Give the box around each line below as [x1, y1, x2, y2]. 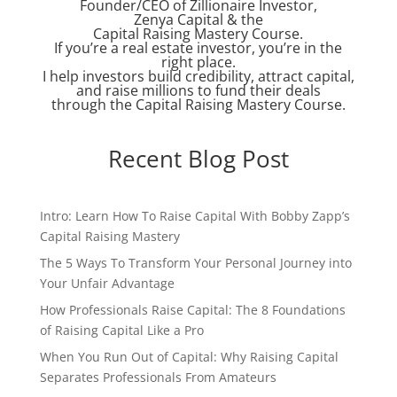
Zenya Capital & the [133, 9, 263, 29]
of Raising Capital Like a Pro [39, 321, 204, 339]
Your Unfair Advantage [39, 274, 175, 292]
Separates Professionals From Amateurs [39, 368, 276, 385]
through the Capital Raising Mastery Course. [51, 94, 346, 114]
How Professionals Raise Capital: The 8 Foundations [39, 300, 346, 318]
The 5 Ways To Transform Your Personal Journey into [39, 253, 352, 271]
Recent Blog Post [107, 142, 289, 175]
